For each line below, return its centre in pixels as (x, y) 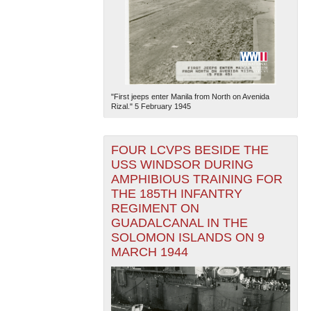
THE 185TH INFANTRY (176, 194)
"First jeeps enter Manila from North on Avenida (190, 97)
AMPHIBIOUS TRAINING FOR (196, 179)
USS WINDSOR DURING (182, 165)
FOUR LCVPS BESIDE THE (190, 150)
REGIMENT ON (155, 209)
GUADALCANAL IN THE (179, 223)
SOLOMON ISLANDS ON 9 (187, 238)
